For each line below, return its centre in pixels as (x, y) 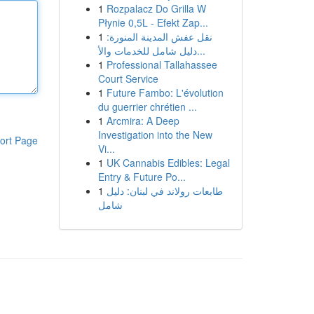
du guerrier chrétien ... (147, 107)
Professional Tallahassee (162, 64)
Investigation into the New (155, 135)
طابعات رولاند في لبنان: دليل (164, 191)
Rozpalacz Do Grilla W (156, 8)
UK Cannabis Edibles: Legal (168, 163)
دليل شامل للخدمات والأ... (201, 50)
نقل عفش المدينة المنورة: (159, 36)
